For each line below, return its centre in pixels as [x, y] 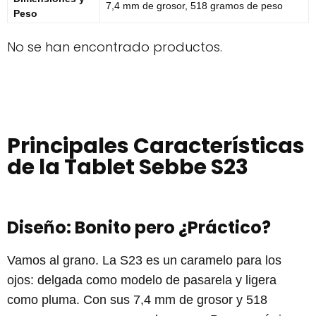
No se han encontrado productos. [115, 47]
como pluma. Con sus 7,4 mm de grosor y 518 [137, 300]
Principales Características [156, 146]
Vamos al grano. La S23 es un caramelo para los [144, 261]
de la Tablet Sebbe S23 [128, 168]
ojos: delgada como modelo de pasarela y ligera [142, 280]
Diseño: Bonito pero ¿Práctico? [139, 228]
